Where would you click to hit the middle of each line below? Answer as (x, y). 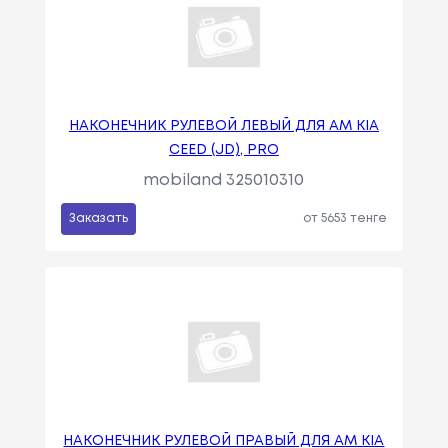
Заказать (98, 219)
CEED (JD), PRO (223, 150)
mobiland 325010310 (224, 181)
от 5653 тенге (345, 219)
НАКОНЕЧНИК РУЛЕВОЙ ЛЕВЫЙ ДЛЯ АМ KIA (223, 126)
